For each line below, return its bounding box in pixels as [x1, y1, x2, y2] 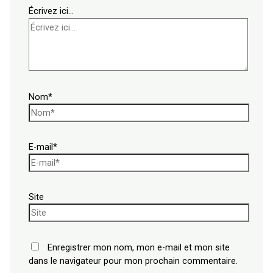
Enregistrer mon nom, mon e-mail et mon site [48, 241, 230, 253]
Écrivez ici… [29, 5, 74, 16]
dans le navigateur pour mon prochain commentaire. [29, 255, 238, 266]
